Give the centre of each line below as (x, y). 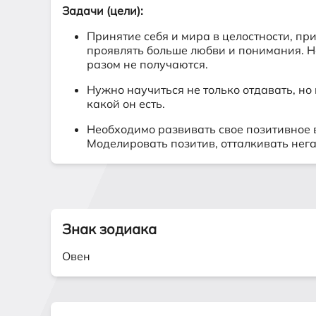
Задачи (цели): (103, 11)
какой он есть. (126, 104)
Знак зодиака (109, 229)
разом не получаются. (147, 64)
